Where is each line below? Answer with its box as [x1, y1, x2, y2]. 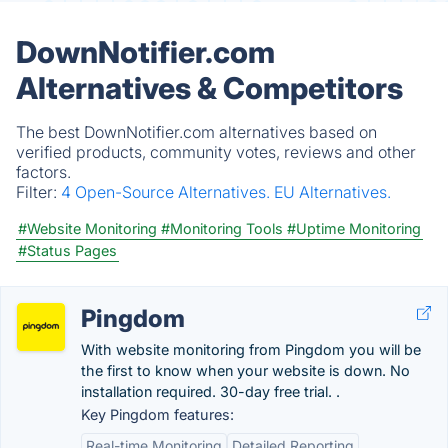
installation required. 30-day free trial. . [81, 383, 340, 400]
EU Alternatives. [274, 182, 391, 202]
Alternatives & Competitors [16, 70, 403, 106]
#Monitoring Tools [161, 220, 283, 237]
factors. [16, 162, 71, 182]
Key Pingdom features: [81, 406, 234, 423]
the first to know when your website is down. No [81, 362, 410, 379]
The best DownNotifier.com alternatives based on [16, 122, 377, 142]
